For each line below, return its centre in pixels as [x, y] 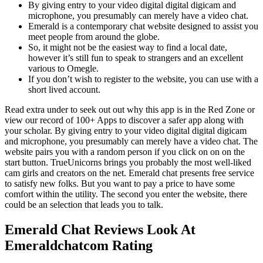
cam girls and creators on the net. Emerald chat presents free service [129, 173]
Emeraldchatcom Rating [79, 245]
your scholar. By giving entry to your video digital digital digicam [126, 131]
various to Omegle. [63, 68]
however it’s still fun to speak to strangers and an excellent [136, 58]
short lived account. [64, 90]
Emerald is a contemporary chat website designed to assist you [143, 26]
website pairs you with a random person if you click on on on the [125, 152]
